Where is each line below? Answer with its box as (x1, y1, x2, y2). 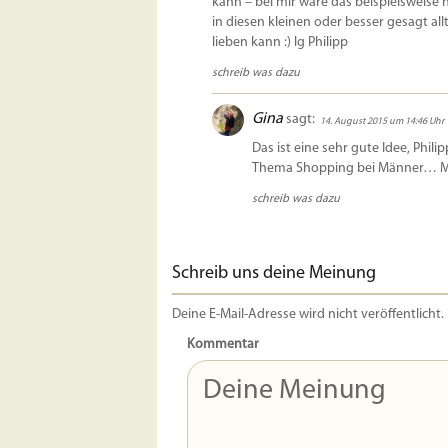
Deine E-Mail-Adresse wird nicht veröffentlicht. (172, 307, 444, 323)
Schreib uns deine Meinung (172, 264, 376, 284)
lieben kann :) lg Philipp (212, 35, 348, 51)
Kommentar (187, 337, 259, 353)
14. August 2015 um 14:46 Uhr (320, 116, 444, 128)
